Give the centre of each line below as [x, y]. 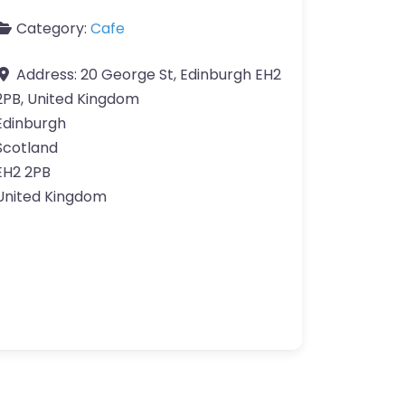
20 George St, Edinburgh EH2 [181, 75]
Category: [53, 29]
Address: [48, 75]
